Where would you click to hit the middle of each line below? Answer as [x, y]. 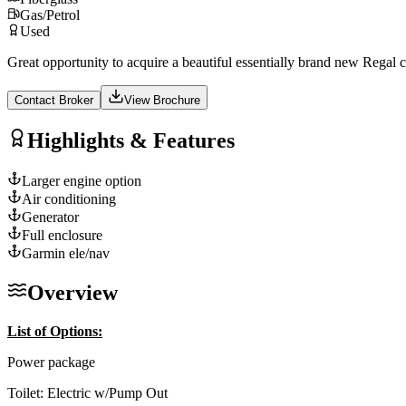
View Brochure [162, 100]
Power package [51, 362]
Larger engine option [82, 180]
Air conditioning [69, 198]
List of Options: [55, 331]
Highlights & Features [131, 140]
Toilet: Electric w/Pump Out [87, 392]
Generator [50, 217]
